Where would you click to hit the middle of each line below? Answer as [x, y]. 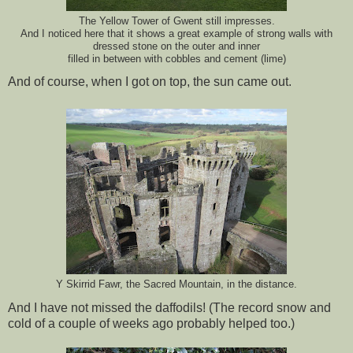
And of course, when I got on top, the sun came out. [150, 82]
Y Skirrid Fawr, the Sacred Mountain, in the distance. [176, 285]
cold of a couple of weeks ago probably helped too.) [151, 324]
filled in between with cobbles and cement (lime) [176, 59]
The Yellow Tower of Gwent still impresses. [176, 21]
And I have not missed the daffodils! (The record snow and [169, 308]
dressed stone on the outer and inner [176, 46]
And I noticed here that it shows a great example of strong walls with [176, 33]
